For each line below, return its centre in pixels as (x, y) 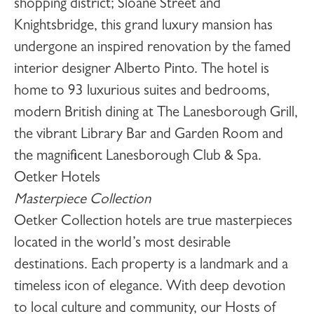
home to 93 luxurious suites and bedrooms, (142, 92)
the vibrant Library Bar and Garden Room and (149, 136)
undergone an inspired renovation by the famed (152, 49)
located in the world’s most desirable (122, 244)
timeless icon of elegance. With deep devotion (150, 288)
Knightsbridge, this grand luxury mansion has (143, 27)
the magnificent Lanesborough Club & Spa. (138, 157)
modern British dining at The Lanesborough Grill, (156, 114)
